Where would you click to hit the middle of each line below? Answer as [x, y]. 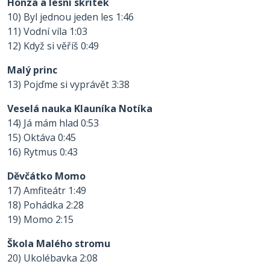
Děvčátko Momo [46, 176]
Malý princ [32, 70]
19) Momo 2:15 [40, 219]
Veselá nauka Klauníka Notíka [80, 108]
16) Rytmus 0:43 [42, 152]
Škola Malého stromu [59, 243]
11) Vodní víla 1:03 [47, 31]
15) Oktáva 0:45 [42, 137]
